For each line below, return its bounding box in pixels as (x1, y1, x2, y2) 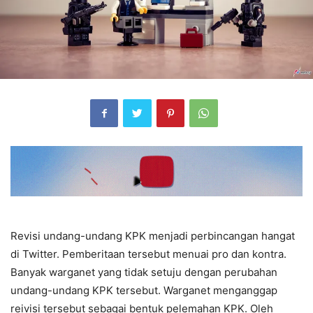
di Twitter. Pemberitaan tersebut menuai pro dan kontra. (10, 247, 286, 261)
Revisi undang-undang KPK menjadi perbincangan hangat (10, 229, 295, 243)
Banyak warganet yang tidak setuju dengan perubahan (10, 265, 277, 279)
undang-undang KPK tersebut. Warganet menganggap (10, 284, 277, 298)
